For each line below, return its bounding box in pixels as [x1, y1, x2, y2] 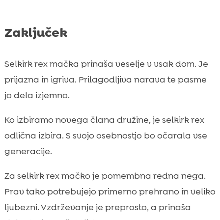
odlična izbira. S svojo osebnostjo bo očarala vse [4, 129, 207, 141]
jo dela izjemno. [4, 89, 70, 101]
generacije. [4, 145, 52, 157]
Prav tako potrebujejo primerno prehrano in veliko [4, 185, 216, 197]
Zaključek [4, 24, 67, 41]
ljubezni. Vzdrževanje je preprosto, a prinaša [4, 201, 191, 213]
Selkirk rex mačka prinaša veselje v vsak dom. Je [4, 57, 208, 70]
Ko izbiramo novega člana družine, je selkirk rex [4, 113, 204, 126]
